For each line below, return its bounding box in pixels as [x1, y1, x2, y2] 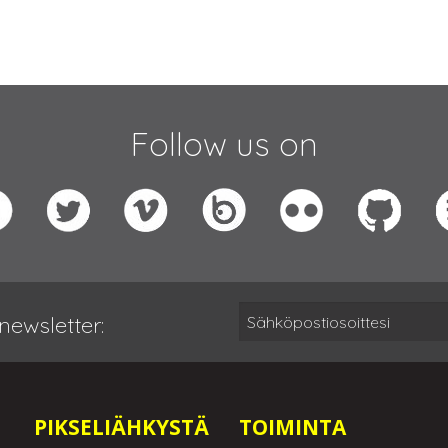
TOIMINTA [238, 413, 346, 442]
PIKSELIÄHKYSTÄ [33, 413, 209, 442]
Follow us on [130, 124, 318, 165]
